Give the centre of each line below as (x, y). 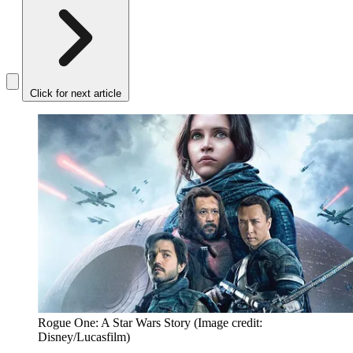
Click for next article (76, 94)
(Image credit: (228, 323)
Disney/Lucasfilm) (84, 337)
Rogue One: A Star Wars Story (114, 323)
